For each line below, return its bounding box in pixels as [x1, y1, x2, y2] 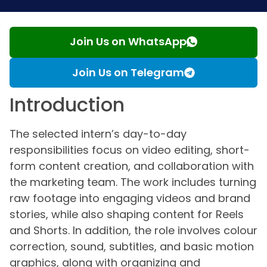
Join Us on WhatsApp [70, 33, 187, 49]
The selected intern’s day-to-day [10, 126, 187, 141]
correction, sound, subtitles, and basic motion [10, 238, 254, 254]
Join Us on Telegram [72, 64, 184, 80]
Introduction [10, 91, 125, 118]
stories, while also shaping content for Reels [10, 206, 244, 222]
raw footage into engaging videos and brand [10, 190, 250, 206]
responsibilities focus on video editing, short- [10, 142, 250, 157]
